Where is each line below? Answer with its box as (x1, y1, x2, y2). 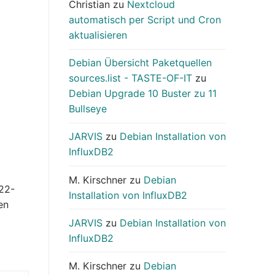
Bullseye (69, 103, 107, 115)
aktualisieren (69, 29, 127, 42)
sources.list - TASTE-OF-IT (69, 72, 192, 85)
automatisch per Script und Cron (69, 14, 221, 26)
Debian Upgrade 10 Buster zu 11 (69, 87, 217, 100)
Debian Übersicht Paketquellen (69, 56, 212, 69)
